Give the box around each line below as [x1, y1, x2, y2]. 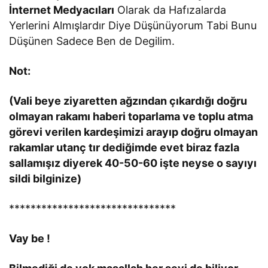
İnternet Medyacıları [9, 3, 115, 16]
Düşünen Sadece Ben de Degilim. [9, 34, 175, 47]
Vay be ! [9, 232, 51, 245]
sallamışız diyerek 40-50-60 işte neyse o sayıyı [9, 156, 257, 169]
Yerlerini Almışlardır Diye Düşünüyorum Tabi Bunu [9, 19, 257, 32]
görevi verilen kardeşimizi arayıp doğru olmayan [9, 125, 258, 138]
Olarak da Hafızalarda [114, 3, 227, 16]
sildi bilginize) [9, 172, 82, 185]
